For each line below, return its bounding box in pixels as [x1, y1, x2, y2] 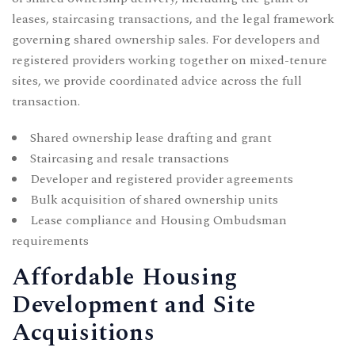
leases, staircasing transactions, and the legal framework [12, 9, 334, 29]
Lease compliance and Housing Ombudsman [30, 210, 287, 230]
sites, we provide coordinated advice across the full [12, 71, 302, 90]
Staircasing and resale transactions [30, 148, 229, 168]
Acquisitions [12, 314, 155, 351]
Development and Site [12, 286, 257, 323]
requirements [12, 231, 89, 250]
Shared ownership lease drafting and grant [30, 128, 272, 147]
